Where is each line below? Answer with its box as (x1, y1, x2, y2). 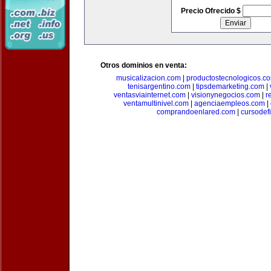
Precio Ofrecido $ (180, 7, 243, 15)
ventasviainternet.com (114, 91, 186, 99)
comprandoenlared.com (156, 108, 235, 116)
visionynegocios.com (191, 91, 260, 99)
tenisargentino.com (128, 82, 191, 91)
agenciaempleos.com (194, 99, 265, 108)
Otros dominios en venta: (100, 61, 187, 70)
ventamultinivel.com (123, 99, 189, 108)
